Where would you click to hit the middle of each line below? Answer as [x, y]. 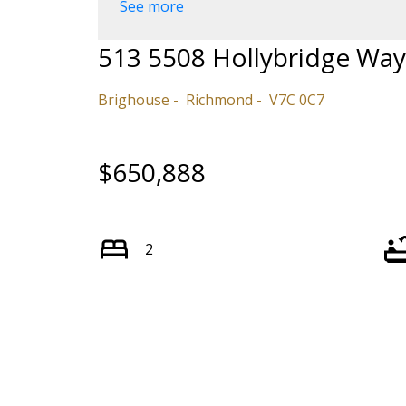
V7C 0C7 [296, 99]
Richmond [219, 99]
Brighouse [133, 99]
